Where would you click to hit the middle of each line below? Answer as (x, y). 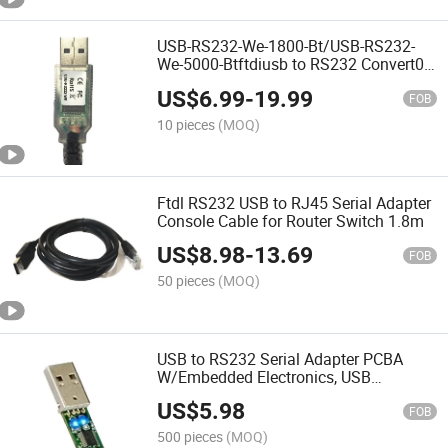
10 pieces (186, 124)
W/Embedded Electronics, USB (264, 376)
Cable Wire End (210, 82)
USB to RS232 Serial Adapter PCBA (280, 358)
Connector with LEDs (231, 394)
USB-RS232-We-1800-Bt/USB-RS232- (286, 46)
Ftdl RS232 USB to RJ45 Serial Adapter (294, 202)
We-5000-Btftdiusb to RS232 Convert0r (293, 64)
